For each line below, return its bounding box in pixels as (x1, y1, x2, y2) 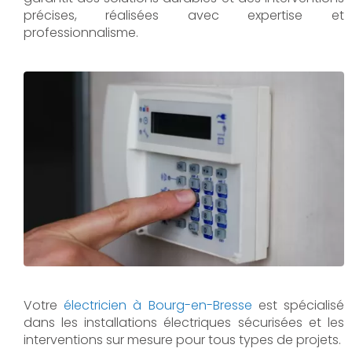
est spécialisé (251, 295, 345, 314)
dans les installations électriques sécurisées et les (24, 313, 344, 332)
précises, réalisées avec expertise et (24, 6, 344, 24)
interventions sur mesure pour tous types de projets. (24, 330, 341, 349)
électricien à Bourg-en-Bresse (64, 295, 252, 314)
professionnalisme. (24, 24, 138, 42)
